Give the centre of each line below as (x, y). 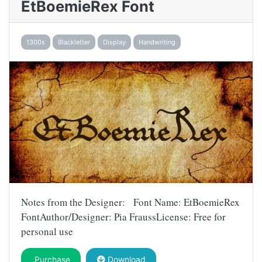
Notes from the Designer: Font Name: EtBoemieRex (130, 202)
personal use (47, 231)
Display (114, 42)
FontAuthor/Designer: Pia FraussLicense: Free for (123, 216)
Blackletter (74, 42)
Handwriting (157, 42)
